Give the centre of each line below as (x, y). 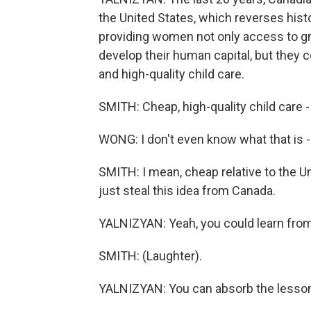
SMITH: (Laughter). (150, 256)
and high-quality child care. (171, 74)
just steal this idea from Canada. (187, 191)
